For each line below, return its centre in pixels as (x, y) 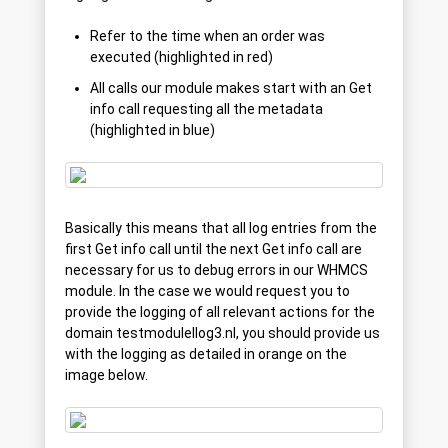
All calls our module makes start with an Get (231, 88)
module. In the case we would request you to (207, 291)
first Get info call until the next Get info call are (213, 249)
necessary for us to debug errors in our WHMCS (216, 270)
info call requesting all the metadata (206, 109)
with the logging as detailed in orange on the (206, 354)
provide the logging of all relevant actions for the (220, 312)
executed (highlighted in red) (181, 57)
